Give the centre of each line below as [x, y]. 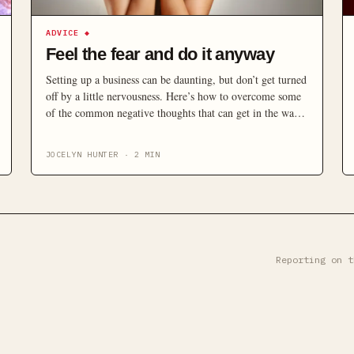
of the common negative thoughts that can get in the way [172, 113]
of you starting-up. [87, 129]
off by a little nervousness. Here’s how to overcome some [173, 96]
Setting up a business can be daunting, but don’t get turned [176, 79]
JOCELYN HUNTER [82, 154]
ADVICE [62, 33]
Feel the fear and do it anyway [160, 54]
